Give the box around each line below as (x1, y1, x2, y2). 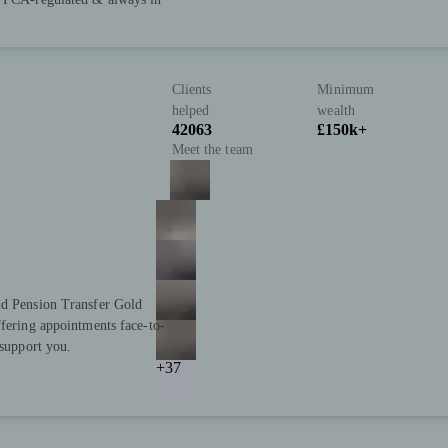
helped (171, 103, 210, 119)
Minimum (317, 82, 375, 98)
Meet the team (171, 142, 253, 158)
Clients (171, 82, 212, 98)
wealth (317, 103, 355, 119)
